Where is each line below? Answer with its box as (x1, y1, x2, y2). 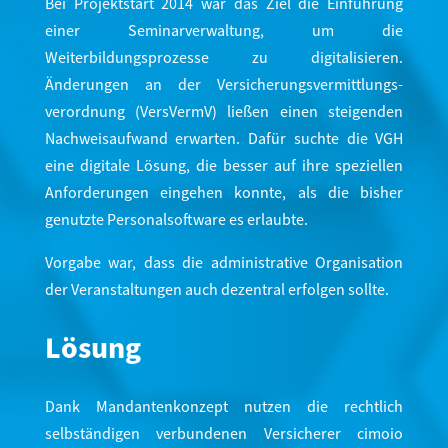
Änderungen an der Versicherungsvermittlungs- (44, 74, 404, 97)
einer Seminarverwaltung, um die (44, 20, 404, 43)
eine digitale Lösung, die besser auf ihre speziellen (44, 155, 404, 178)
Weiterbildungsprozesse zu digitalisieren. (44, 47, 404, 70)
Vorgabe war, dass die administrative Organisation (44, 252, 404, 275)
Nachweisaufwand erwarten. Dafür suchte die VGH (44, 128, 404, 151)
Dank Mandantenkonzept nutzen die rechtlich (44, 396, 404, 419)
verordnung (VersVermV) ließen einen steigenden (44, 101, 404, 124)
